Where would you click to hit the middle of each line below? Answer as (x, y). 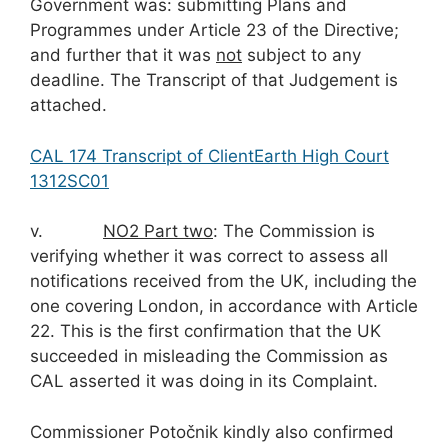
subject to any (301, 55)
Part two (178, 231)
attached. (68, 105)
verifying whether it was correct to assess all (209, 256)
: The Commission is (294, 231)
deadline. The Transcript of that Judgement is (214, 80)
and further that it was (123, 55)
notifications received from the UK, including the (223, 281)
